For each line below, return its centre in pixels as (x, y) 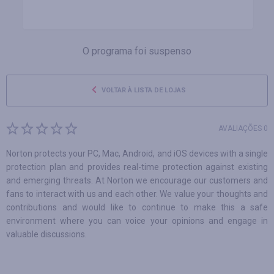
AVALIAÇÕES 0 (243, 128)
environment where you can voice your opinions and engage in (137, 221)
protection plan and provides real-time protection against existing (137, 167)
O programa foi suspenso (137, 51)
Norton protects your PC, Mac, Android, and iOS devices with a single (137, 154)
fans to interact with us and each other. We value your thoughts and (137, 194)
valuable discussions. (46, 234)
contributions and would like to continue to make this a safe (137, 207)
